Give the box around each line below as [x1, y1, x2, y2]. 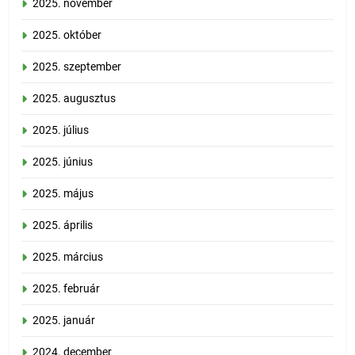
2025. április [32, 219, 93, 232]
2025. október [32, 29, 101, 42]
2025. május [32, 187, 94, 200]
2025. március [32, 250, 103, 264]
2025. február [32, 282, 100, 296]
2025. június [32, 155, 93, 169]
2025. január [32, 314, 95, 327]
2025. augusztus [32, 92, 116, 105]
